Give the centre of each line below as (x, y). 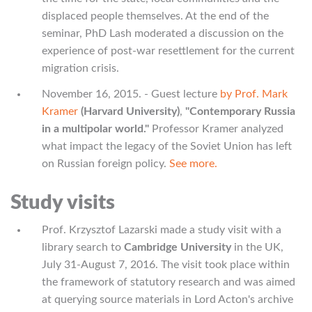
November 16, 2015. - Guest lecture (131, 94)
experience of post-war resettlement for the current (168, 51)
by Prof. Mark (254, 94)
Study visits (63, 203)
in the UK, (257, 247)
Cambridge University (178, 247)
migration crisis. (80, 68)
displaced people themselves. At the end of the (155, 16)
